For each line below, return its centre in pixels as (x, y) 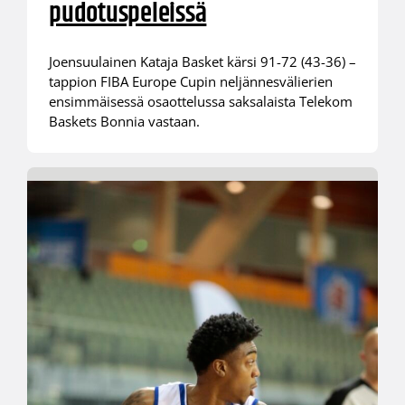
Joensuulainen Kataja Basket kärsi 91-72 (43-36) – (202, 62)
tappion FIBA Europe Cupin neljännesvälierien (190, 82)
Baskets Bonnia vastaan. (124, 122)
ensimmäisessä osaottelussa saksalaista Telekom (200, 102)
